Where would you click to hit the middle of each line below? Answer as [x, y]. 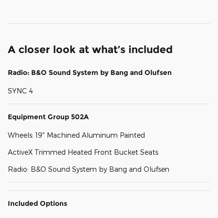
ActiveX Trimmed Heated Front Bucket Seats [83, 152]
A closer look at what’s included [90, 49]
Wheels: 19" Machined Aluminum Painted [76, 135]
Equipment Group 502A [48, 117]
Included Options [37, 203]
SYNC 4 [20, 91]
